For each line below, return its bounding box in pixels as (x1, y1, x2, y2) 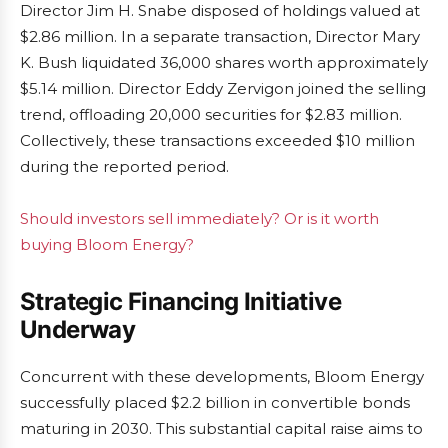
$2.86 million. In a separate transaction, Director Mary (20, 27, 420, 46)
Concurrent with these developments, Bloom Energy (20, 367, 424, 386)
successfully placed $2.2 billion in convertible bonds (20, 393, 410, 412)
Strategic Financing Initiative (20, 287, 341, 316)
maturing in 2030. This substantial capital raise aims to (20, 419, 423, 438)
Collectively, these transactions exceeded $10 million (20, 131, 415, 150)
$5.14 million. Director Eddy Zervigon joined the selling (20, 79, 426, 98)
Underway (20, 315, 136, 344)
